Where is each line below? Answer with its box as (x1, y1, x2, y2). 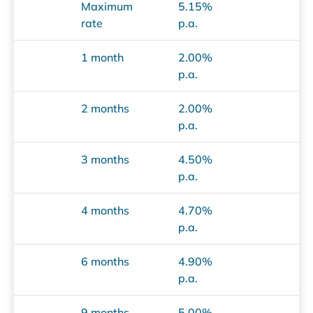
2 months (81, 101, 129, 116)
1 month (81, 50, 124, 65)
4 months (81, 203, 129, 218)
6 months (81, 254, 129, 269)
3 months (81, 152, 129, 167)
